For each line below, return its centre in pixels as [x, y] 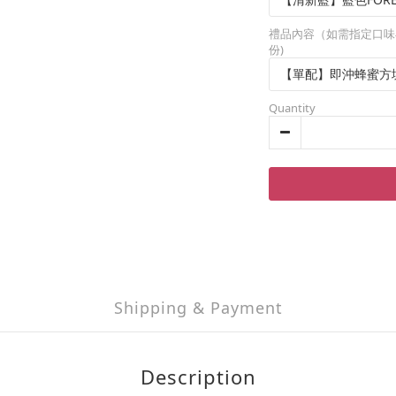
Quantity [292, 108]
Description [198, 377]
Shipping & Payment [198, 308]
